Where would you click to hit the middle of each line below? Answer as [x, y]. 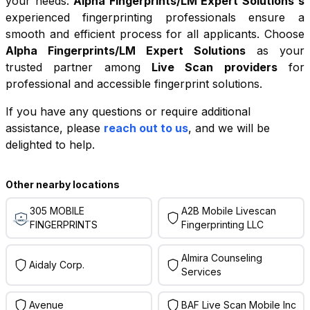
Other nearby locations [63, 184]
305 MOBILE [57, 211]
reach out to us [146, 128]
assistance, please [53, 128]
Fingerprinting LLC [222, 225]
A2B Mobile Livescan [228, 211]
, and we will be [229, 128]
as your [275, 51]
